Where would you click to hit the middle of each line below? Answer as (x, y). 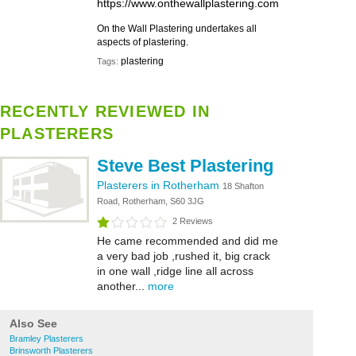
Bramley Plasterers (46, 339)
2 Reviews (193, 221)
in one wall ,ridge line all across (175, 271)
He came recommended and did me (188, 241)
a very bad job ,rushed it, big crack (184, 256)
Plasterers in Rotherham (160, 185)
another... (122, 286)
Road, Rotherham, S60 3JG (151, 201)
